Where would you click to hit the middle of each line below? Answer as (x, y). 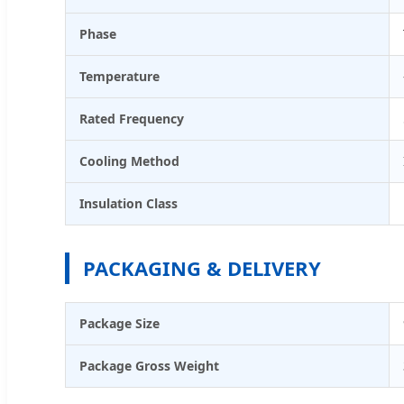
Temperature (119, 76)
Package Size (119, 323)
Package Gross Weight (149, 365)
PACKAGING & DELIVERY (202, 267)
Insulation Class (129, 203)
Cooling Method (129, 161)
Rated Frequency (132, 118)
